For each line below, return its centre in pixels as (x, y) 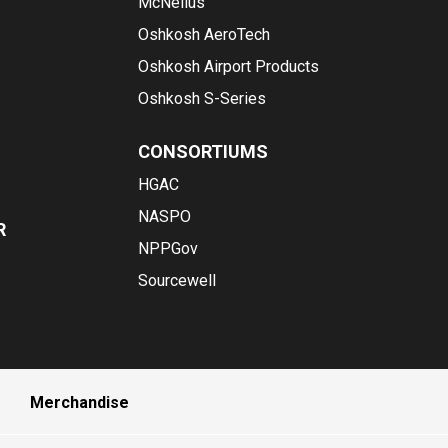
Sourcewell (176, 280)
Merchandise (79, 402)
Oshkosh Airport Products (228, 66)
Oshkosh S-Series (201, 98)
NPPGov (167, 248)
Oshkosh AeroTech (203, 34)
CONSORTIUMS (202, 151)
